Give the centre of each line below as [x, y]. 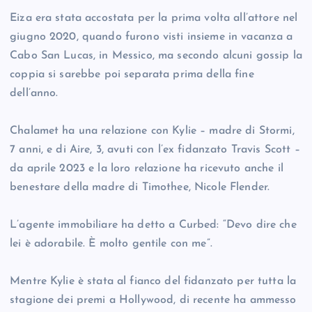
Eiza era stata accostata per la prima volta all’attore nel [154, 18]
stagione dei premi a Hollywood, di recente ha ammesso [153, 301]
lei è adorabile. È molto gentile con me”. [111, 244]
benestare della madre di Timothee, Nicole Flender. [140, 188]
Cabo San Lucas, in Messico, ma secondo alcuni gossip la [156, 56]
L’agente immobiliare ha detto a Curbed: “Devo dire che [153, 225]
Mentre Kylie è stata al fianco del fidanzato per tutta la [153, 282]
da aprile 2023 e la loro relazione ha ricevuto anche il [147, 169]
